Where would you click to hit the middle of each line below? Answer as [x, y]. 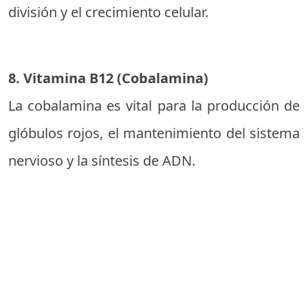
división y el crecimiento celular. [108, 12]
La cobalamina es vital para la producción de [154, 106]
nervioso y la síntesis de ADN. [102, 161]
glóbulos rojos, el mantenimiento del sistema [154, 133]
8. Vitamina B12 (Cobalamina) [108, 78]
